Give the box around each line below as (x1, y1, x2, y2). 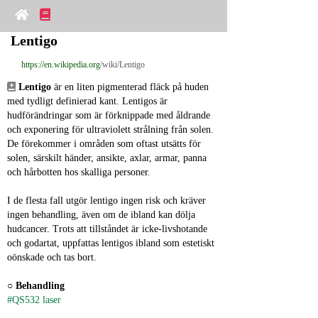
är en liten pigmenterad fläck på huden (51, 82, 209, 92)
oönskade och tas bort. (7, 252, 97, 263)
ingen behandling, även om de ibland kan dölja (7, 209, 195, 220)
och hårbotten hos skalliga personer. (7, 167, 150, 177)
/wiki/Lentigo (100, 60, 145, 70)
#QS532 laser (7, 295, 61, 305)
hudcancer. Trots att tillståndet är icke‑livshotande (7, 224, 207, 234)
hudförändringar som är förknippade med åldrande (7, 110, 210, 121)
